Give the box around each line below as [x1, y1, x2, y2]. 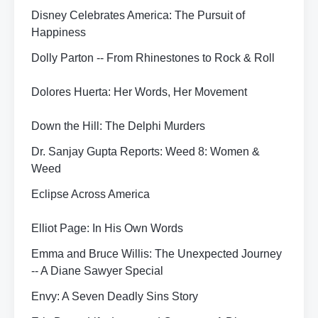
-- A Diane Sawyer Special [31, 265, 163, 277]
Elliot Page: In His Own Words [31, 222, 183, 234]
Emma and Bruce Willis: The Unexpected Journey [31, 248, 282, 260]
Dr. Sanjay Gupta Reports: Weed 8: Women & [31, 146, 260, 158]
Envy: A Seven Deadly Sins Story [31, 290, 198, 302]
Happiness [31, 26, 86, 38]
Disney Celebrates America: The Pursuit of [31, 9, 245, 21]
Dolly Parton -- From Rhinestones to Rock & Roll [31, 52, 275, 64]
